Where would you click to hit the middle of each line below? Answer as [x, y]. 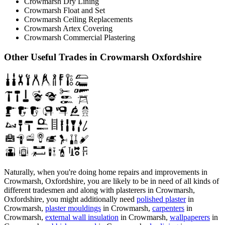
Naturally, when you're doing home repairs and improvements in [106, 172]
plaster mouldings [73, 208]
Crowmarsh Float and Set [65, 11]
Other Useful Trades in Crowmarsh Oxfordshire [103, 57]
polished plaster [161, 199]
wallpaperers [190, 217]
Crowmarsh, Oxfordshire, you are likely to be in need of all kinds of [111, 181]
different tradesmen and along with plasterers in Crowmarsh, [99, 190]
